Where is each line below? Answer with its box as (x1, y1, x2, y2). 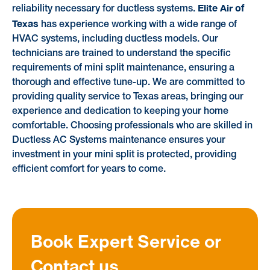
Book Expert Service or (31, 228, 222, 255)
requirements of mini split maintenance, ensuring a (11, 64, 234, 73)
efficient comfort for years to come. (11, 165, 166, 174)
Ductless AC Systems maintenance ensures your (11, 136, 225, 145)
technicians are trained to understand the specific (11, 49, 231, 58)
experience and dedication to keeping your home (11, 107, 228, 116)
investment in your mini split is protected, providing (11, 151, 236, 160)
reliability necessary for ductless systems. (11, 5, 198, 14)
